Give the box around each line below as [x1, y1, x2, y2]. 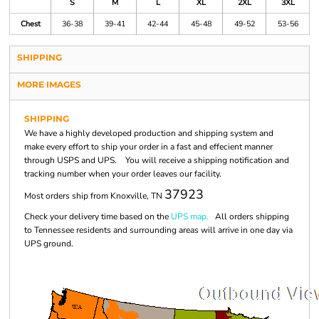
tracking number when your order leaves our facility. [24, 168, 221, 179]
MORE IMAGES [17, 79, 81, 90]
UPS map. [171, 211, 209, 222]
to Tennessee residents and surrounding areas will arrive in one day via [24, 224, 293, 236]
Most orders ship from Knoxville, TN [24, 190, 164, 202]
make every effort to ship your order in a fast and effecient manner [24, 141, 273, 152]
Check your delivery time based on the [24, 211, 171, 222]
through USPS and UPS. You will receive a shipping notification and [24, 155, 289, 166]
